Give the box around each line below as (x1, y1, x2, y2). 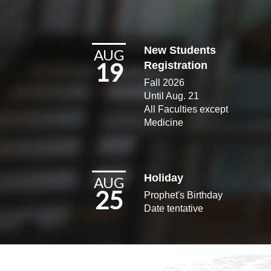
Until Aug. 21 (144, 90, 200, 101)
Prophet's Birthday (144, 189, 223, 200)
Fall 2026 (144, 77, 185, 88)
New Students (144, 44, 217, 56)
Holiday (144, 171, 184, 184)
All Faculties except (144, 103, 229, 114)
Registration (144, 59, 208, 71)
